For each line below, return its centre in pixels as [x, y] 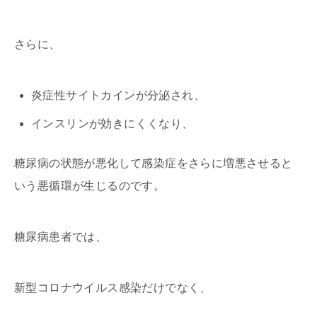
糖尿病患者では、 [61, 236]
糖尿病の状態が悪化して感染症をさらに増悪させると [154, 163]
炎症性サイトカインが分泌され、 [118, 95]
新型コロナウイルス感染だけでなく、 [113, 287]
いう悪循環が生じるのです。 [90, 185]
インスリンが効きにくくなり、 [113, 123]
